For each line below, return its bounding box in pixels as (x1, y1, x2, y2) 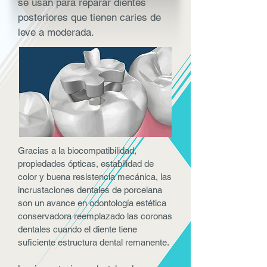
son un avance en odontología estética (18, 198, 166, 208)
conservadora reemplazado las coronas (18, 211, 172, 221)
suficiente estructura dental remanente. (18, 237, 169, 247)
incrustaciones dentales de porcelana (18, 185, 162, 195)
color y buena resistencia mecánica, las (18, 172, 172, 182)
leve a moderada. (18, 26, 94, 38)
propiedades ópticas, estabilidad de (18, 159, 154, 169)
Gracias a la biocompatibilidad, (18, 145, 136, 156)
